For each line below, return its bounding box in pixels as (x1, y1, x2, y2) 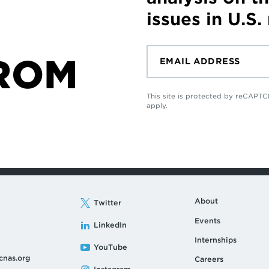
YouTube (93, 242, 127, 252)
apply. (147, 101, 168, 110)
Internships (194, 235, 237, 244)
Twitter (93, 198, 121, 207)
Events (194, 216, 220, 225)
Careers (194, 255, 223, 264)
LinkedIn (93, 220, 127, 229)
